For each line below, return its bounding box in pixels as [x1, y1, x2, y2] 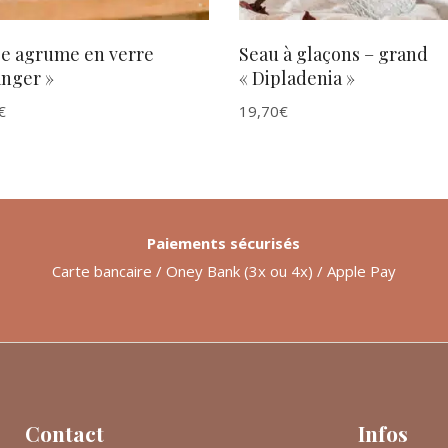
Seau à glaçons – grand [239, 41, 428, 66]
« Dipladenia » [239, 65, 355, 90]
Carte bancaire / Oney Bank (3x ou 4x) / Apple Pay [51, 260, 396, 281]
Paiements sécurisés [147, 232, 301, 253]
